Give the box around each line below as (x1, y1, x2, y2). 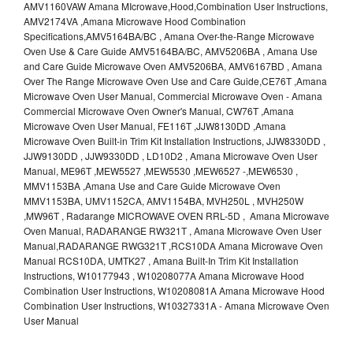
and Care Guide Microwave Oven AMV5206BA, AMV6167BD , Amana (24, 58, 322, 72)
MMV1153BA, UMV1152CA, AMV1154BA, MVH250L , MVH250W (24, 193, 303, 207)
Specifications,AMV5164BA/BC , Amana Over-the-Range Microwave (24, 28, 314, 43)
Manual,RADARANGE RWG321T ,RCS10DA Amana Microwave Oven (24, 238, 323, 252)
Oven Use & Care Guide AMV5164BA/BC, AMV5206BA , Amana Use (24, 43, 318, 58)
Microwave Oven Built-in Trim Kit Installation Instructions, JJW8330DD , (24, 133, 325, 147)
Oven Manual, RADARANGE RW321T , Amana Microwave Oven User (24, 223, 321, 237)
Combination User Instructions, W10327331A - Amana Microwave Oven (24, 298, 329, 312)
